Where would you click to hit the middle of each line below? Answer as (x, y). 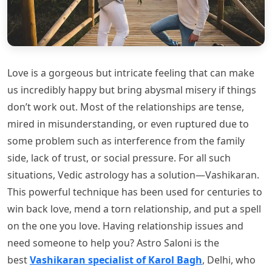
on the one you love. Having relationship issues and (125, 226)
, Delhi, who (229, 260)
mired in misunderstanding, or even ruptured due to (128, 124)
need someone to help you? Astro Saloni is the (113, 243)
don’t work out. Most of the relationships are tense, (126, 107)
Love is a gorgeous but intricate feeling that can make (131, 73)
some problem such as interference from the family (126, 141)
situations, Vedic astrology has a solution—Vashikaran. (133, 175)
